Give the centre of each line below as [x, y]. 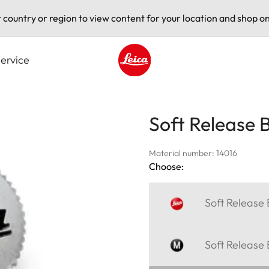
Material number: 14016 [193, 153]
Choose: [166, 166]
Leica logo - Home [157, 83]
